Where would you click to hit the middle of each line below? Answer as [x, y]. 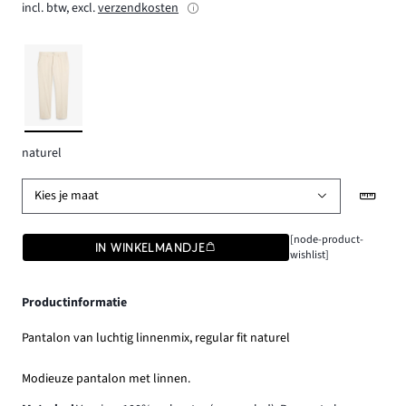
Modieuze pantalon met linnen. [106, 378]
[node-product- [326, 239]
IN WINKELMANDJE [150, 247]
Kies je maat [67, 196]
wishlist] [309, 254]
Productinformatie [74, 302]
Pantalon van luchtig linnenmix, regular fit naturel [156, 338]
